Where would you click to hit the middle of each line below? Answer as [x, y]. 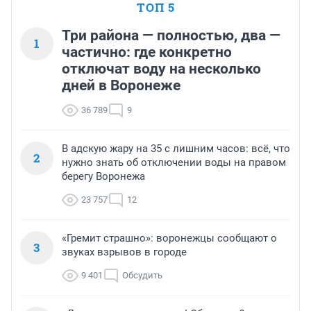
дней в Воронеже [121, 86]
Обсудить [142, 276]
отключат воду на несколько [161, 69]
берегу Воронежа [103, 177]
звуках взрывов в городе [124, 252]
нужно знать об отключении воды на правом [174, 163]
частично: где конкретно [147, 52]
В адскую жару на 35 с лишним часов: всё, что [176, 149]
